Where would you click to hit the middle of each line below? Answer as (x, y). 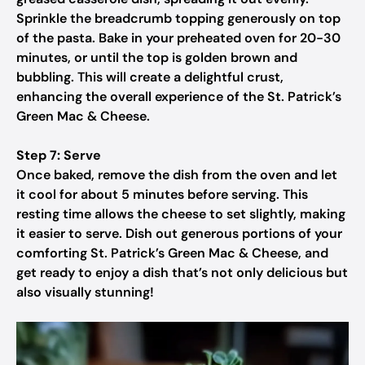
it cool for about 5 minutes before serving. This (162, 194)
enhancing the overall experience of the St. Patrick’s (179, 97)
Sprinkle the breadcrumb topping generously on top (178, 18)
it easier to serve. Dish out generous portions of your (179, 233)
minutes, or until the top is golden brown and (157, 57)
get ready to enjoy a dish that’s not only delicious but (182, 273)
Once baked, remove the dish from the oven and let (177, 175)
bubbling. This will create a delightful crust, (150, 77)
